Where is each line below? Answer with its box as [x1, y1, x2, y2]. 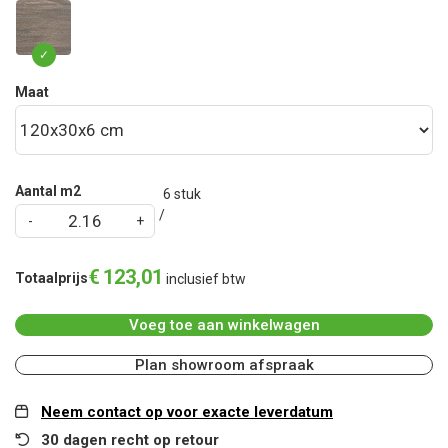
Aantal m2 [15, 183, 81, 200]
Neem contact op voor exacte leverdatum [41, 403, 333, 422]
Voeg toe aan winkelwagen [128, 316, 320, 335]
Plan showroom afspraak [134, 356, 314, 375]
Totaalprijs [15, 270, 88, 287]
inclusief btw [166, 271, 246, 288]
